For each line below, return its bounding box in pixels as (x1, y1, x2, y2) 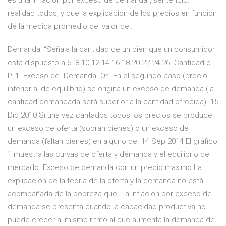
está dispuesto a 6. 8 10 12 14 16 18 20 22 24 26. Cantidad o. (8, 58, 213, 68)
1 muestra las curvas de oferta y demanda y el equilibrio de (8, 150, 209, 159)
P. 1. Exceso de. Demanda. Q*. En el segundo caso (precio (8, 71, 207, 81)
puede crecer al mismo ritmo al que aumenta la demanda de (8, 215, 215, 225)
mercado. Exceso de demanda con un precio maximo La (8, 163, 202, 173)
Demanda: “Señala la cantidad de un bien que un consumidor (8, 45, 215, 54)
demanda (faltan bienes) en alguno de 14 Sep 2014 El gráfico (8, 137, 217, 146)
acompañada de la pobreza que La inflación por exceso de (8, 189, 212, 199)
